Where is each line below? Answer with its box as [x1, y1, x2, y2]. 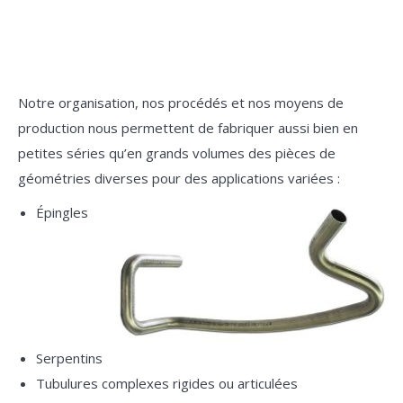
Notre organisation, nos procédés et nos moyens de [18, 93, 344, 112]
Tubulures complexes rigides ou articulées [36, 373, 298, 392]
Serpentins [36, 348, 103, 367]
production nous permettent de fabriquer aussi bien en [18, 118, 358, 137]
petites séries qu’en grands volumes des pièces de [18, 143, 336, 162]
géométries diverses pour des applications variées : [18, 168, 340, 187]
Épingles [36, 202, 88, 221]
